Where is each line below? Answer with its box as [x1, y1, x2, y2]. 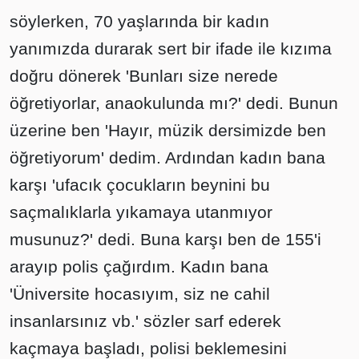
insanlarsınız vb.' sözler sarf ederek [10, 312, 281, 331]
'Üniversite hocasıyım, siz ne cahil [10, 284, 270, 304]
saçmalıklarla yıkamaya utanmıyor [10, 203, 272, 222]
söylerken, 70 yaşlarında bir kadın [10, 12, 269, 31]
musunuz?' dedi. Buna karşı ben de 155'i [10, 230, 321, 249]
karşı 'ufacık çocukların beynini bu [10, 175, 270, 195]
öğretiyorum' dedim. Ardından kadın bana [10, 148, 325, 167]
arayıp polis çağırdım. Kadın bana [10, 257, 268, 276]
